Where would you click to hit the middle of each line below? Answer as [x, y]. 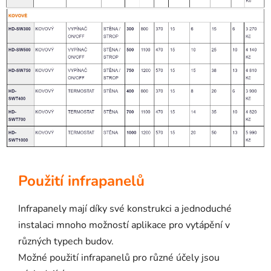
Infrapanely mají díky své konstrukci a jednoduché [125, 208]
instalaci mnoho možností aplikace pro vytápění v [124, 225]
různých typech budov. [66, 241]
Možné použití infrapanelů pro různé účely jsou [119, 257]
